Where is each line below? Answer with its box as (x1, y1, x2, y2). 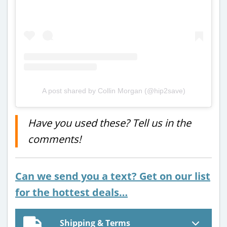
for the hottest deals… (15, 185, 128, 199)
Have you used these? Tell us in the (28, 116, 191, 130)
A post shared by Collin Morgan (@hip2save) (42, 87, 185, 95)
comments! (28, 132, 81, 146)
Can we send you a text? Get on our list (15, 169, 210, 183)
